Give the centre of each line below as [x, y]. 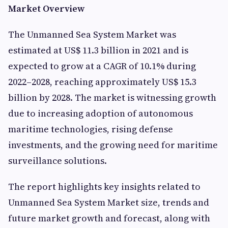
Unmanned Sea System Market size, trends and [109, 202]
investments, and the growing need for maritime [113, 145]
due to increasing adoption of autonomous [101, 113]
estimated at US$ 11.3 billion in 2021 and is [98, 50]
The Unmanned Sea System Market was [92, 34]
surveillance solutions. [58, 160]
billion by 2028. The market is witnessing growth [112, 97]
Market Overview [46, 8]
